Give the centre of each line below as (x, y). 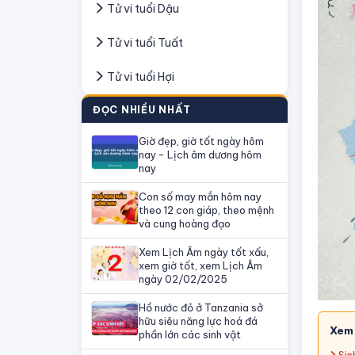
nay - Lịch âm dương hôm (200, 155)
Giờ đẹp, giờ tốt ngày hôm (201, 141)
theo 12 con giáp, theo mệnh (206, 210)
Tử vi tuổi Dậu (142, 9)
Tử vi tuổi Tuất (144, 43)
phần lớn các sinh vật (190, 334)
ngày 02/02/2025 (183, 279)
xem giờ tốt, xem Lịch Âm (200, 265)
